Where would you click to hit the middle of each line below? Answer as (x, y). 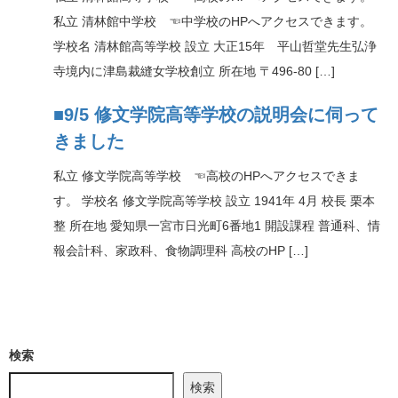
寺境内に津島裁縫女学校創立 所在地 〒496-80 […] (194, 72)
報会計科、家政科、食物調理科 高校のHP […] (181, 251)
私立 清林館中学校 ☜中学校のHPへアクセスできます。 (213, 22)
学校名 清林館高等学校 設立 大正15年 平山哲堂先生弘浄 (215, 47)
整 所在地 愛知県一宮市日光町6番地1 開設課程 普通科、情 (217, 226)
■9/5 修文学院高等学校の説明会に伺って (216, 115)
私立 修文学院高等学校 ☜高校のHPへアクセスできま (207, 176)
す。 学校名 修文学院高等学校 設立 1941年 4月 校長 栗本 (214, 201)
